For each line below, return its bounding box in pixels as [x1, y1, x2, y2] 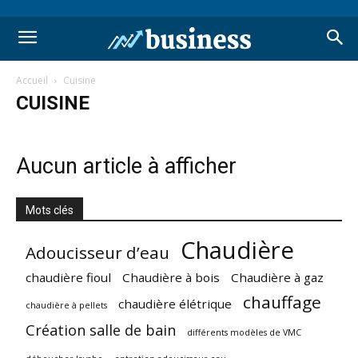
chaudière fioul [26, 269, 111, 285]
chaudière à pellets [26, 300, 107, 311]
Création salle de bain [26, 320, 176, 340]
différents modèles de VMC [187, 327, 301, 338]
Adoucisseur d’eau [26, 241, 169, 264]
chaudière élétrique [118, 296, 232, 312]
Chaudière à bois [122, 269, 220, 285]
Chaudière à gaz [231, 269, 324, 285]
